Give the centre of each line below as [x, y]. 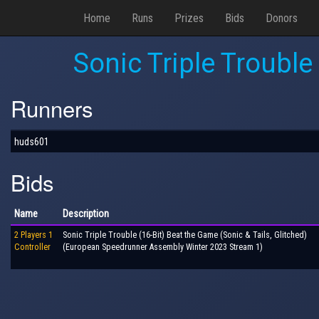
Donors [282, 18]
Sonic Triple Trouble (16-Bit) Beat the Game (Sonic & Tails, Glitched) [185, 235]
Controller [32, 247]
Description [86, 214]
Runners [52, 108]
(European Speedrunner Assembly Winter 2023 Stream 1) [163, 247]
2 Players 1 [33, 235]
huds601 [32, 141]
